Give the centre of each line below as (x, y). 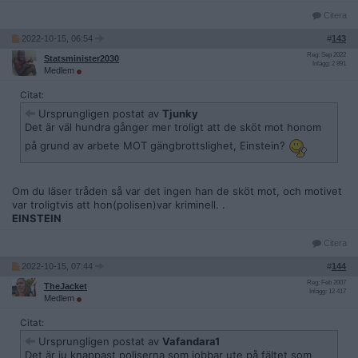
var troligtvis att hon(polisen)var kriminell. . (119, 205)
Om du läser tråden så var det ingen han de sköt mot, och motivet (177, 191)
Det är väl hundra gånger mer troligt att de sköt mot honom (173, 127)
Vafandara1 (191, 341)
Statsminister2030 (82, 58)
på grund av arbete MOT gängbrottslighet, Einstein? (157, 145)
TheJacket (66, 286)
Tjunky (180, 113)
